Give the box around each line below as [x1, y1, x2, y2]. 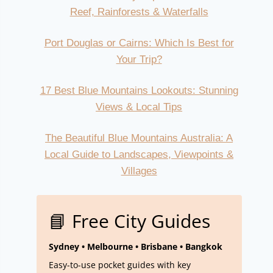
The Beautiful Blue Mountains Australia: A [45, 132, 233, 144]
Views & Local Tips [96, 101, 183, 113]
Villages [121, 165, 157, 177]
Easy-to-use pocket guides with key [48, 258, 191, 271]
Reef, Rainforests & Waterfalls [69, 6, 208, 18]
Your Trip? [116, 54, 162, 66]
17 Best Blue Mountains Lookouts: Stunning [40, 85, 238, 97]
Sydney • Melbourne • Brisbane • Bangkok [48, 240, 222, 252]
